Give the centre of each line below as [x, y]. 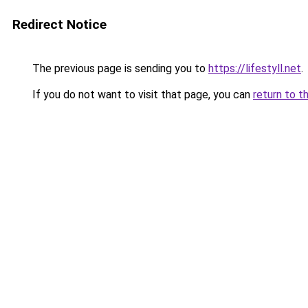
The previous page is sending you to [119, 68]
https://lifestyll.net [255, 68]
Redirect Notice [59, 24]
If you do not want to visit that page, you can [141, 95]
